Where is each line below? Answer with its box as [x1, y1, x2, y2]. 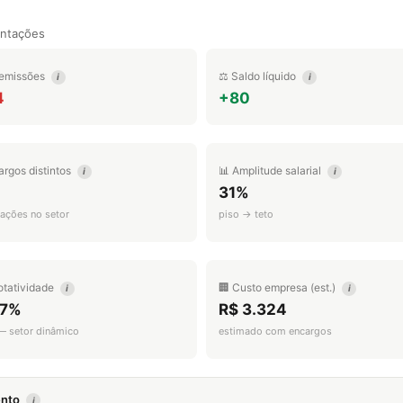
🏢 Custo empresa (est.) [219, 281, 338, 294]
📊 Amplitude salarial [219, 164, 324, 177]
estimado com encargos [219, 325, 332, 337]
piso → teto [219, 208, 273, 220]
